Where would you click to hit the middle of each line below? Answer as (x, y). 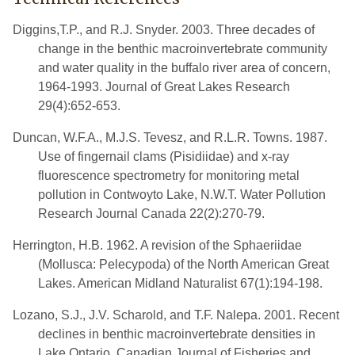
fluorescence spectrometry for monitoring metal (169, 175)
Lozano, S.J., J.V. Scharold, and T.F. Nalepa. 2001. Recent (176, 315)
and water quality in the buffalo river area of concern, (184, 67)
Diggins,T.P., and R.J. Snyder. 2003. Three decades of (164, 29)
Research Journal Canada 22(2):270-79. (151, 213)
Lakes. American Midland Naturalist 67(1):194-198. (180, 283)
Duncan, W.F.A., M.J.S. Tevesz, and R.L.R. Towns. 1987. (170, 137)
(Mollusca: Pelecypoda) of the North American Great (183, 264)
